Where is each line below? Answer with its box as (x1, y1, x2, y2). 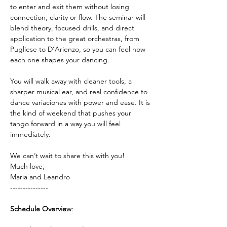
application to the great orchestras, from (10, 34, 141, 43)
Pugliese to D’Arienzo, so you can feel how (10, 45, 147, 54)
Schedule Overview (10, 204, 71, 213)
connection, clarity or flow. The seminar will (10, 13, 147, 22)
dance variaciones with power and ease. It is (10, 98, 152, 107)
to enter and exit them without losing (10, 2, 131, 11)
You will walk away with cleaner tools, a (10, 77, 134, 86)
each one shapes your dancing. (10, 55, 109, 64)
